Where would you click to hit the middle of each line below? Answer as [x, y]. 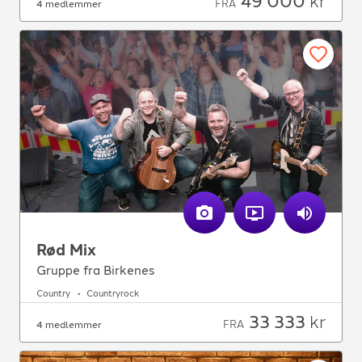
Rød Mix [66, 250]
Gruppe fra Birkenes [95, 270]
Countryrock [113, 294]
